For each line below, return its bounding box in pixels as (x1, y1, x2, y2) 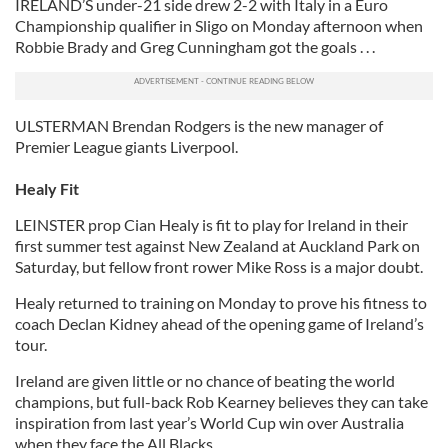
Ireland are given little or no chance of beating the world (15, 371, 395, 390)
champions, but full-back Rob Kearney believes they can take (15, 392, 428, 411)
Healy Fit (15, 179, 79, 198)
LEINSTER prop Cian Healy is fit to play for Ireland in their (15, 215, 408, 234)
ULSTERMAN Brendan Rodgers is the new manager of (15, 116, 383, 135)
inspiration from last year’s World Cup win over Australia (15, 413, 404, 432)
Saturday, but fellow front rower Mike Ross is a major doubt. (15, 257, 423, 276)
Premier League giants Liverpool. (15, 137, 238, 156)
